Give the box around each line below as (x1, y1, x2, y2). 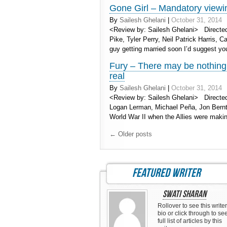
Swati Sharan (163, 188, 206, 200)
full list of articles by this (158, 217, 222, 224)
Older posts (116, 130, 152, 138)
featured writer (132, 166, 201, 180)
